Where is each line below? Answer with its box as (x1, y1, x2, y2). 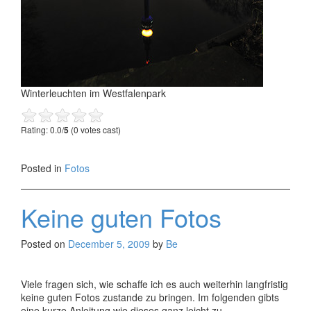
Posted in (21, 160, 65, 175)
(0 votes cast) (69, 123, 121, 135)
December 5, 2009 (68, 236, 150, 251)
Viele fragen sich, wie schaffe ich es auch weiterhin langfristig (21, 276, 288, 291)
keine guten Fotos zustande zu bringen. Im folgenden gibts (21, 289, 279, 304)
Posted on (21, 236, 68, 251)
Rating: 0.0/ (21, 123, 64, 135)
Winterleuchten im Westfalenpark (21, 85, 166, 100)
